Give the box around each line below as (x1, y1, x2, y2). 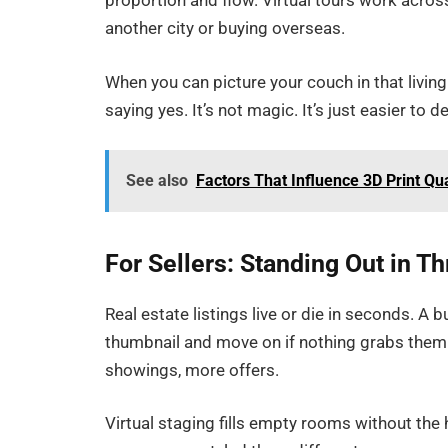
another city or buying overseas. (105, 19, 346, 39)
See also (125, 170, 188, 190)
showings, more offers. (105, 360, 280, 380)
